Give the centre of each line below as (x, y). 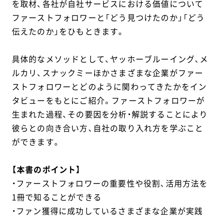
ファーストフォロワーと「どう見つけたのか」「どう (108, 18)
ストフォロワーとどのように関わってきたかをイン (109, 87)
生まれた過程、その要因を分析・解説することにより (110, 114)
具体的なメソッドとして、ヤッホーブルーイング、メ (110, 59)
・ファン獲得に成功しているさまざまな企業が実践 (107, 211)
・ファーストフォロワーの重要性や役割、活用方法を (110, 183)
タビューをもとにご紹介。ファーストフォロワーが (108, 100)
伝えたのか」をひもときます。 (68, 31)
